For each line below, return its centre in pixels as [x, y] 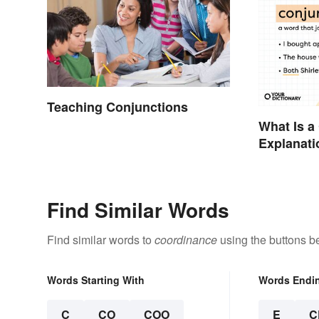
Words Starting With [96, 279]
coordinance [186, 239]
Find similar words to [101, 239]
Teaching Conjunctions [117, 106]
